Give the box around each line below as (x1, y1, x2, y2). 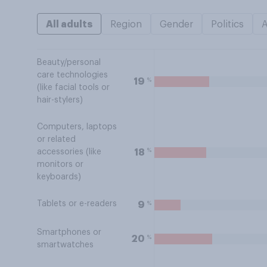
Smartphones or (37, 228, 101, 237)
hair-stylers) (37, 96, 83, 104)
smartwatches (37, 241, 94, 249)
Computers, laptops (37, 123, 117, 131)
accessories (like (37, 148, 101, 156)
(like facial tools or (37, 83, 110, 92)
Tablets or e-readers (37, 200, 117, 208)
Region (110, 20, 142, 29)
